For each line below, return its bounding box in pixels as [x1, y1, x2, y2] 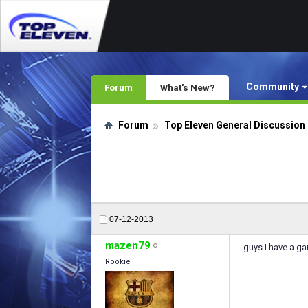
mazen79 [105, 239, 151, 252]
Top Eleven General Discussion [164, 120, 305, 131]
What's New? [160, 82, 215, 93]
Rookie [105, 257, 131, 266]
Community [246, 81, 299, 92]
